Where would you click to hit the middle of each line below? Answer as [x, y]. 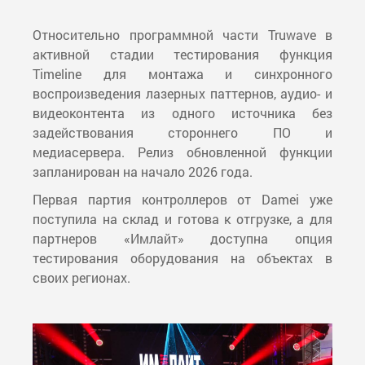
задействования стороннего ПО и [182, 133]
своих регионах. [81, 278]
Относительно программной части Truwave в [182, 35]
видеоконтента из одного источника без [182, 113]
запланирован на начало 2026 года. [143, 172]
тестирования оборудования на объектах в [182, 258]
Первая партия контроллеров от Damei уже [182, 200]
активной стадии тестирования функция [182, 55]
